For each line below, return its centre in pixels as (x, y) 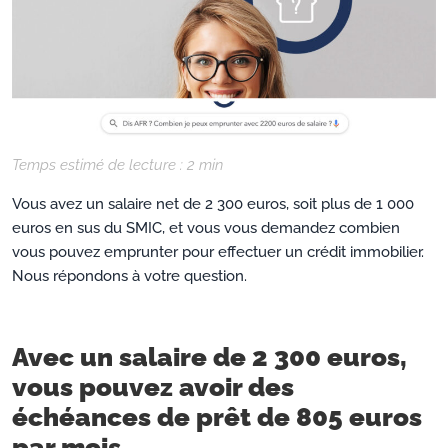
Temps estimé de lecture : (99, 164)
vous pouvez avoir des (153, 386)
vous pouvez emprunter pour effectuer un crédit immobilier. (218, 251)
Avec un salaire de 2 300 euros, (209, 356)
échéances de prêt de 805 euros (217, 416)
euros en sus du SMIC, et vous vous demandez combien (206, 227)
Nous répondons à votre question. (129, 275)
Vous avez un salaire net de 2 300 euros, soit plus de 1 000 (213, 203)
